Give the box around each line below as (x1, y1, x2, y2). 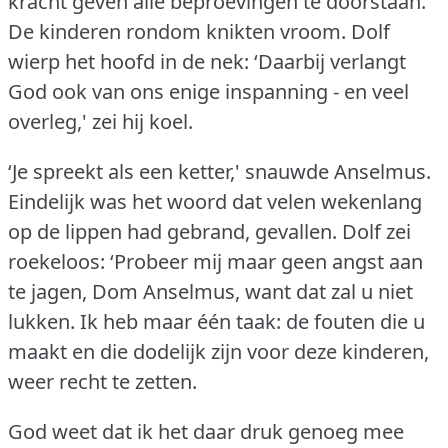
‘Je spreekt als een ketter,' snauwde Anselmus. (8, 157, 431, 185)
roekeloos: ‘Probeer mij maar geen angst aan (8, 247, 423, 275)
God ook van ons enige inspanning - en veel (8, 77, 409, 105)
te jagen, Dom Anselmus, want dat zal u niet (8, 277, 413, 305)
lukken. (8, 307, 75, 335)
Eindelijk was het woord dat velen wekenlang (8, 187, 422, 215)
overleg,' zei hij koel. (8, 107, 193, 135)
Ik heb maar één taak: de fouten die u (80, 307, 425, 335)
